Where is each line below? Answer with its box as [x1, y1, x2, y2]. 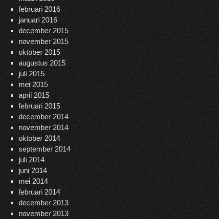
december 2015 [18, 26, 68, 35]
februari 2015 [18, 102, 60, 110]
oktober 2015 [18, 48, 60, 57]
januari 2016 [18, 16, 57, 24]
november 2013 [18, 209, 68, 218]
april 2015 [18, 91, 49, 100]
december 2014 [18, 112, 68, 121]
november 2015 [18, 37, 68, 46]
